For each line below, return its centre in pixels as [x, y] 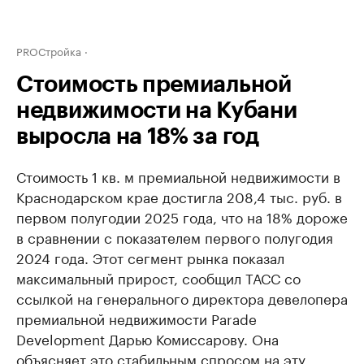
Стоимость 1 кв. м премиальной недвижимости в [178, 175]
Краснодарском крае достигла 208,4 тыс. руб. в [179, 196]
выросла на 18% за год [138, 136]
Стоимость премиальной [154, 84]
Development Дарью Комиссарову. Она [147, 338]
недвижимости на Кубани [157, 110]
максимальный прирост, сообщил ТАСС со [158, 277]
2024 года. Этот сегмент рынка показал [150, 257]
